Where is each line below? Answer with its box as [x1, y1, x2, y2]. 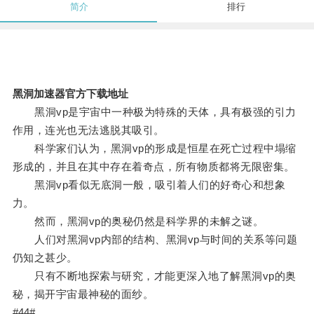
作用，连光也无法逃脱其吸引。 [12, 124, 165, 137]
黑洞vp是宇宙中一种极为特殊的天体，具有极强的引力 [12, 106, 296, 118]
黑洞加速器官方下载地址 [12, 88, 128, 100]
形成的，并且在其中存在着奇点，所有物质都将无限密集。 [12, 161, 295, 173]
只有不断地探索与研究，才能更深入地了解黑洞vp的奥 [12, 270, 296, 282]
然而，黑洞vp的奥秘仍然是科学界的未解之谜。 [12, 215, 264, 228]
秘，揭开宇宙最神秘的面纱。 [12, 288, 154, 301]
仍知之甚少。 [12, 252, 78, 264]
